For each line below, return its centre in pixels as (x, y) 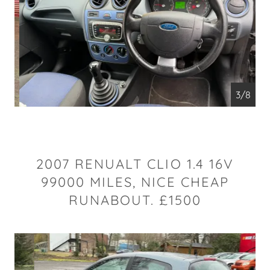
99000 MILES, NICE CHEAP (135, 182)
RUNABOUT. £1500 (135, 200)
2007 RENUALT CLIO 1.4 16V (135, 164)
